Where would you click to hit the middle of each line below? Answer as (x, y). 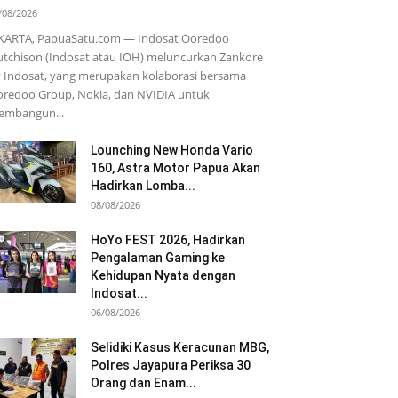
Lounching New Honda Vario (172, 150)
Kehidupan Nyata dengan (163, 275)
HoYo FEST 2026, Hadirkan (168, 240)
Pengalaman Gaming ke (158, 258)
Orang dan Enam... (143, 383)
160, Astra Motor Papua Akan (175, 168)
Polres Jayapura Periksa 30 (171, 365)
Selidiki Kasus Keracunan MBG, (180, 347)
